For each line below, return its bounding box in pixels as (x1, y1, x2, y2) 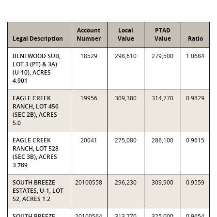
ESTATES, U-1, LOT (13, 186, 63, 195)
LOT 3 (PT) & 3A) (13, 60, 57, 68)
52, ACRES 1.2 (13, 195, 50, 203)
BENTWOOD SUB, (13, 52, 61, 60)
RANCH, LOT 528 (13, 144, 59, 153)
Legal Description (13, 34, 63, 43)
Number (77, 34, 101, 43)
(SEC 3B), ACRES (13, 153, 57, 161)
